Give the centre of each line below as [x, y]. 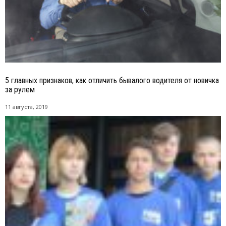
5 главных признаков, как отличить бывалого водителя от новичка [112, 81]
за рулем [20, 90]
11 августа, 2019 [26, 107]
